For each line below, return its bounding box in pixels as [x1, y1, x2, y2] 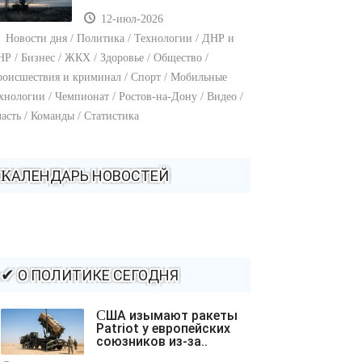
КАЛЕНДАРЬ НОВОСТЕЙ [11, 167, 169, 185]
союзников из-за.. [96, 334, 208, 350]
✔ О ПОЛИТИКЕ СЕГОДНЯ [15, 267, 179, 284]
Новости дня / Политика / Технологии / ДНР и [2, 32, 234, 45]
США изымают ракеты [96, 307, 106, 324]
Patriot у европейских [96, 321, 230, 337]
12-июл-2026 [98, 13, 163, 26]
